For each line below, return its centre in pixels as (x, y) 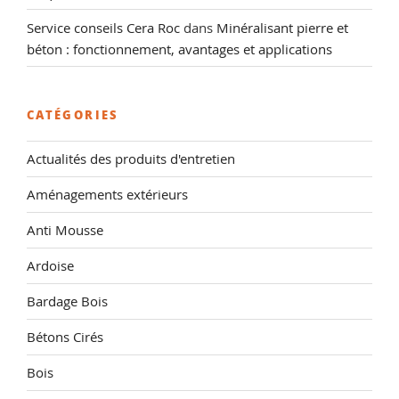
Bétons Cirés (65, 337)
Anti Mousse (65, 230)
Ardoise (50, 265)
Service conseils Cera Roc (103, 27)
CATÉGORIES (73, 114)
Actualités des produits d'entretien (131, 159)
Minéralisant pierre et (282, 27)
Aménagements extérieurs (107, 194)
